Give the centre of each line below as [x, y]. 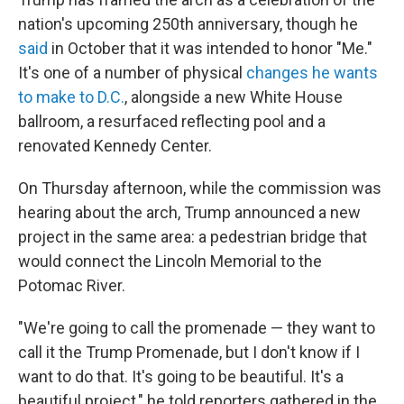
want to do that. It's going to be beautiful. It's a [181, 376]
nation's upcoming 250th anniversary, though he [188, 24]
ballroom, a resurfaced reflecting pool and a [172, 121]
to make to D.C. [71, 97]
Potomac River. [72, 285]
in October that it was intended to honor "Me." [210, 48]
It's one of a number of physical [132, 73]
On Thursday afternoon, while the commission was [200, 188]
